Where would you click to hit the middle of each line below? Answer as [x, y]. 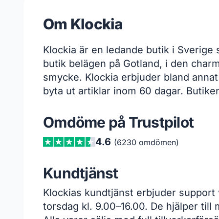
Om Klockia [83, 24]
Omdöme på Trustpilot [118, 122]
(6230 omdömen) [146, 142]
